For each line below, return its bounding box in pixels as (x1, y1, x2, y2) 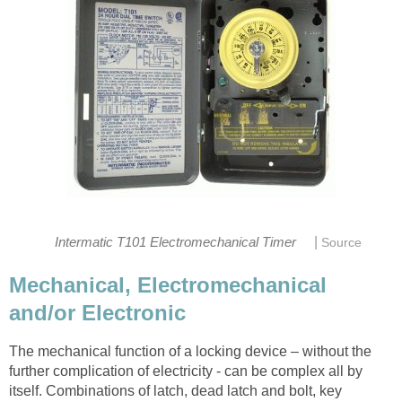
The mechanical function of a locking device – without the (9, 344, 371, 360)
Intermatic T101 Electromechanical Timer (55, 234, 300, 249)
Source (321, 235, 363, 249)
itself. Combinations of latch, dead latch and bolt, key (9, 383, 342, 399)
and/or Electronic (9, 301, 186, 326)
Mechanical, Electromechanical (9, 273, 327, 298)
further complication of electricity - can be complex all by (9, 363, 363, 380)
